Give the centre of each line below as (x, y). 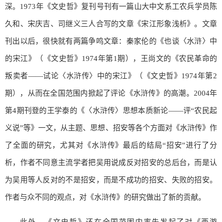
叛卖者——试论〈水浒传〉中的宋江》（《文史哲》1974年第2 (111, 76)
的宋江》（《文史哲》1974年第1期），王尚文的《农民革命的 (111, 58)
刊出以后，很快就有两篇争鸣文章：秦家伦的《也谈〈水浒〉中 (111, 41)
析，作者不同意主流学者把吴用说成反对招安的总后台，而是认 (111, 162)
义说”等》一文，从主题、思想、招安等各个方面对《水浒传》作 (111, 128)
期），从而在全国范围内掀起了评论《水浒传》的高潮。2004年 (111, 93)
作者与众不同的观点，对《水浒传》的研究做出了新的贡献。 (105, 197)
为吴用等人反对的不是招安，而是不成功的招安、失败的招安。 (111, 180)
